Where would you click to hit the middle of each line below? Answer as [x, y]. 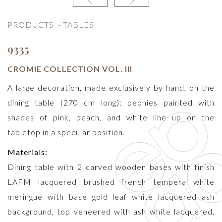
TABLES [79, 25]
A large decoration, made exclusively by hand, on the [111, 87]
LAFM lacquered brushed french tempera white [111, 182]
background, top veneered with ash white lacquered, [111, 211]
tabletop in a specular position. [66, 132]
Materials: [28, 152]
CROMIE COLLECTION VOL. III [70, 69]
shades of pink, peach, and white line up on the [111, 117]
